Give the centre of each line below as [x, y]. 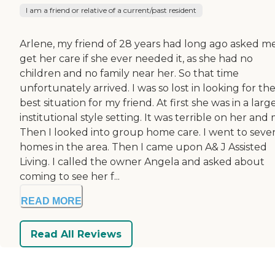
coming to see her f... [70, 177]
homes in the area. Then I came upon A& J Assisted [143, 147]
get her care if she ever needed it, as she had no [136, 59]
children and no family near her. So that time [129, 74]
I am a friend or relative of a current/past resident [111, 10]
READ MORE [51, 201]
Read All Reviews [76, 234]
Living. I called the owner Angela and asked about [142, 162]
